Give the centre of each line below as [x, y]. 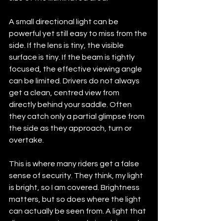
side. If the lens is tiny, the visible [67, 45]
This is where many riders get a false [75, 164]
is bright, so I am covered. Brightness [75, 187]
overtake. [26, 140]
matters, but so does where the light [76, 199]
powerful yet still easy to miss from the [79, 33]
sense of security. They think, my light [77, 175]
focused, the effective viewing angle [76, 69]
